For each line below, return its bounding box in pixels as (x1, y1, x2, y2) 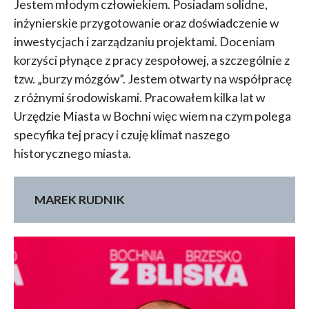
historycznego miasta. (13, 146, 131, 161)
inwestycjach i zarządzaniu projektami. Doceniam (13, 34, 275, 50)
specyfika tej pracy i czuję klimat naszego (13, 128, 230, 143)
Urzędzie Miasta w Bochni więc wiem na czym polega (13, 109, 291, 124)
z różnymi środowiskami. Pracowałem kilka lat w (13, 90, 265, 106)
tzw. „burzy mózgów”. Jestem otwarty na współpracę (13, 72, 292, 87)
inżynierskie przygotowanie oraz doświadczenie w (13, 16, 279, 31)
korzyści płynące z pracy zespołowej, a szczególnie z (13, 53, 290, 68)
